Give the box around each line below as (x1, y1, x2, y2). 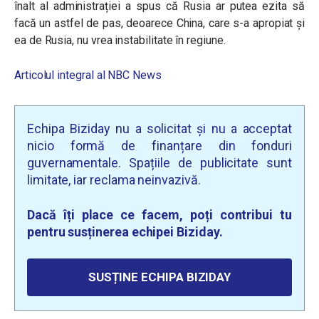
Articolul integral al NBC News (14, 68, 162, 82)
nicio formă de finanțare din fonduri (27, 138, 292, 153)
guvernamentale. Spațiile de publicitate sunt (27, 155, 292, 170)
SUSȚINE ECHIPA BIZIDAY (88, 270, 231, 284)
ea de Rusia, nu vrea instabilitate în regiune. (14, 33, 226, 47)
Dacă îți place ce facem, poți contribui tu (27, 207, 292, 222)
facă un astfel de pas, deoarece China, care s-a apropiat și (14, 16, 305, 30)
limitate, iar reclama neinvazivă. (27, 172, 201, 187)
